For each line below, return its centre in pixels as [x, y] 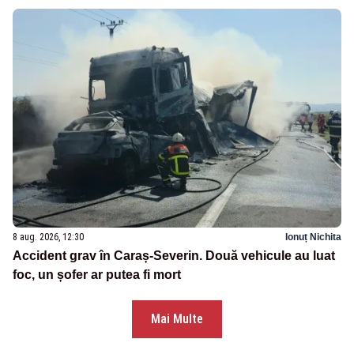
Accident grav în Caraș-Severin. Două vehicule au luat [174, 255]
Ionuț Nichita [313, 237]
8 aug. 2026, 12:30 [48, 237]
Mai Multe [177, 318]
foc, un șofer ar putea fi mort [97, 274]
